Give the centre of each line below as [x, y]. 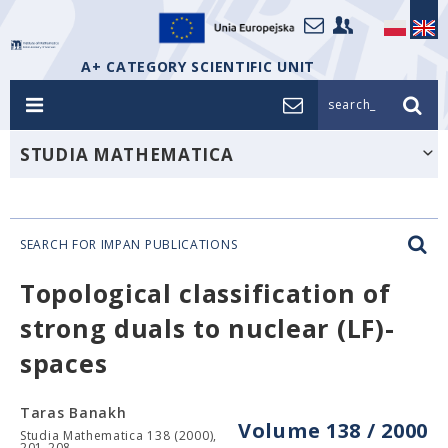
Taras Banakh [73, 412]
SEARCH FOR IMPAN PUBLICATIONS [129, 244]
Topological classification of [205, 293]
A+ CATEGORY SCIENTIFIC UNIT [198, 66]
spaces [64, 363]
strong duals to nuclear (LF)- [207, 328]
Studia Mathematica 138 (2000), [118, 435]
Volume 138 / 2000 [333, 430]
